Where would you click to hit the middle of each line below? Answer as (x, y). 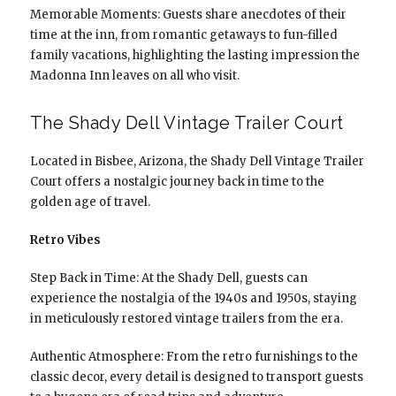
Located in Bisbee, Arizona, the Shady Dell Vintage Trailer (197, 161)
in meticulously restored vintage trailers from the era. (186, 318)
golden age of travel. (90, 202)
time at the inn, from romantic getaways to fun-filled (183, 34)
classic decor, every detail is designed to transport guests (196, 377)
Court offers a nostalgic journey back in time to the (177, 181)
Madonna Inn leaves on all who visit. (134, 75)
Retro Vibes (65, 240)
